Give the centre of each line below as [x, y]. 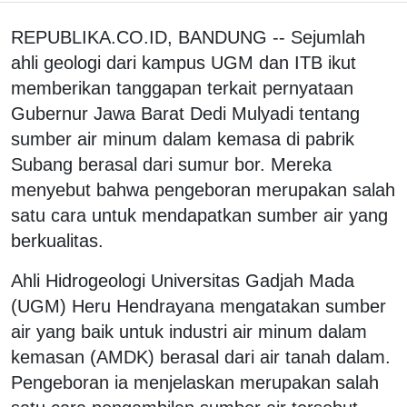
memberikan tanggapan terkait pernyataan [182, 88]
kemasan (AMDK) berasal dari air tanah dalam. [201, 357]
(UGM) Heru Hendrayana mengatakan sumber [199, 306]
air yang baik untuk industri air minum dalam [189, 331]
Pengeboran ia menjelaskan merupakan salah [195, 382]
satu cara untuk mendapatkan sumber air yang [199, 215]
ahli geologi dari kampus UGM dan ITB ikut [184, 62]
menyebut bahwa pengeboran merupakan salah [203, 189]
